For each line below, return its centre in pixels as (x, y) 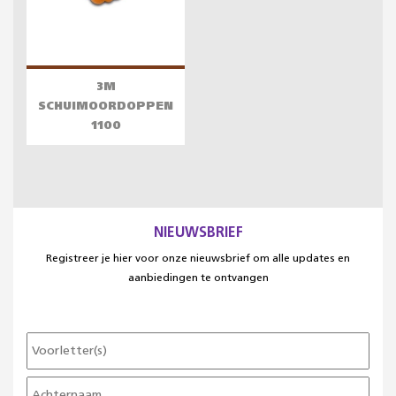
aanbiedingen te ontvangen (198, 278)
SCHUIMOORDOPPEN (106, 107)
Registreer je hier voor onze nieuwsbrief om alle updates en (198, 259)
